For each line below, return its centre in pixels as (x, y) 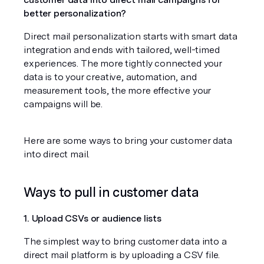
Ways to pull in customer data (111, 192)
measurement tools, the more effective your (118, 90)
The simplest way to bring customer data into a (125, 241)
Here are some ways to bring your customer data (128, 140)
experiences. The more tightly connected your (123, 63)
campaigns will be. (63, 104)
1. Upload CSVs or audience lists (93, 218)
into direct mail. (57, 154)
